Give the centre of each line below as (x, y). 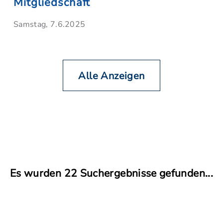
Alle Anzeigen (111, 76)
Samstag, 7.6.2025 (50, 24)
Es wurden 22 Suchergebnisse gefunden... (111, 173)
